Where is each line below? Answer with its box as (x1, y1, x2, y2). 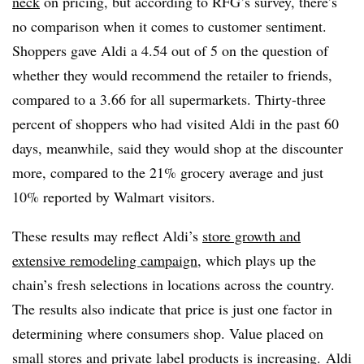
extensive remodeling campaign (12, 249, 197, 270)
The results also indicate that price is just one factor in (12, 298, 332, 318)
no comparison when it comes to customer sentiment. (12, 15, 327, 36)
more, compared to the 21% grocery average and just (12, 162, 323, 182)
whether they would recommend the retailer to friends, (12, 64, 332, 84)
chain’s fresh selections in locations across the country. (12, 274, 335, 294)
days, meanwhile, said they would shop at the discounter (12, 137, 343, 158)
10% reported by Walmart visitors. (12, 186, 215, 206)
